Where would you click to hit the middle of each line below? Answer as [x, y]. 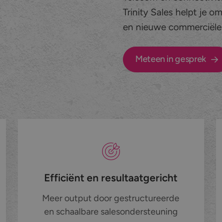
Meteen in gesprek [170, 59]
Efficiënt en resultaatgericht [111, 178]
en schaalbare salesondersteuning [111, 212]
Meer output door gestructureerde [111, 198]
